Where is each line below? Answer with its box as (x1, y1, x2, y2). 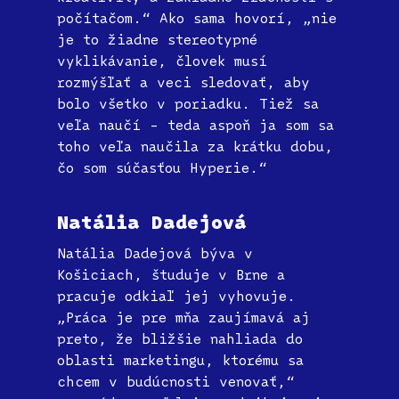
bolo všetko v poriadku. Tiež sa (57, 94, 319, 112)
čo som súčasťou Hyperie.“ (57, 158, 267, 176)
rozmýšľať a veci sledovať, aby (57, 72, 310, 91)
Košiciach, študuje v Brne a (57, 265, 285, 283)
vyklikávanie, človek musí (57, 51, 267, 69)
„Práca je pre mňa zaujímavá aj (57, 307, 310, 326)
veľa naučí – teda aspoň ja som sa (57, 115, 334, 134)
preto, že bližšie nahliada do (57, 329, 303, 347)
